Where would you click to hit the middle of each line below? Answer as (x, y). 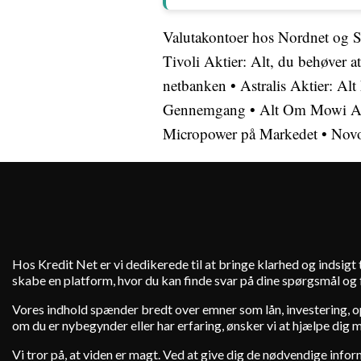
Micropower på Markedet (240, 133)
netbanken (195, 85)
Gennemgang (204, 109)
